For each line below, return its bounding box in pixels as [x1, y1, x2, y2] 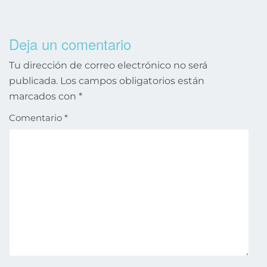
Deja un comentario [9, 33, 131, 55]
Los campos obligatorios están [60, 75, 204, 87]
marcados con [9, 91, 79, 103]
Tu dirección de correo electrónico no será [9, 60, 207, 72]
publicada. [9, 75, 58, 87]
